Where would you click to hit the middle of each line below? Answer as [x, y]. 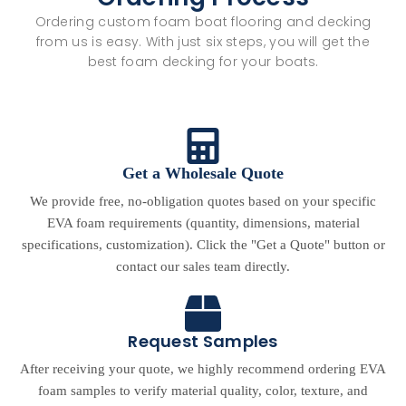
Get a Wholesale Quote [203, 174]
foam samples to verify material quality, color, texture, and [203, 391]
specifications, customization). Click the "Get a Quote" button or [203, 245]
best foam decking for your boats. [203, 61]
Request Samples [203, 342]
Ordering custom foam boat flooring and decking [203, 21]
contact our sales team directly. [203, 267]
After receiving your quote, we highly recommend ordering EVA [203, 369]
